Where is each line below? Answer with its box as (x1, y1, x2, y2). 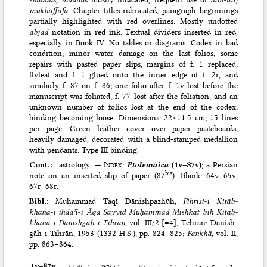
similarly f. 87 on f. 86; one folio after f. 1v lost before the (29, 80, 238, 91)
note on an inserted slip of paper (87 (29, 170, 165, 181)
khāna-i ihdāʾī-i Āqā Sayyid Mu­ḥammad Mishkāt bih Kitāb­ (29, 207, 238, 217)
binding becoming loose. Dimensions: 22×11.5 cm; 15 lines (29, 113, 238, 123)
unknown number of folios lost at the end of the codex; (29, 102, 238, 112)
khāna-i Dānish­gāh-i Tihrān (29, 218, 125, 228)
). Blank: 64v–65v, (172, 170, 238, 181)
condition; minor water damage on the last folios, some (29, 48, 238, 58)
